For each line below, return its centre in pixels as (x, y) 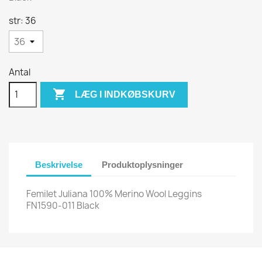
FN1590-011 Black (63, 206)
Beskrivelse (59, 164)
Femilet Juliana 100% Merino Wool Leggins (114, 194)
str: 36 (23, 21)
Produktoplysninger (143, 164)
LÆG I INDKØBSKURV (125, 95)
